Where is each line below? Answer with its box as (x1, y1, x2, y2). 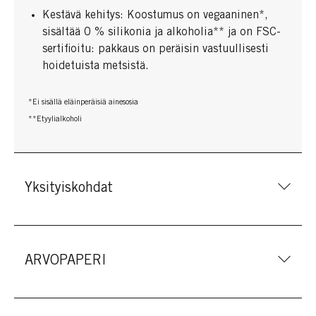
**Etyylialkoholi (28, 115, 82, 123)
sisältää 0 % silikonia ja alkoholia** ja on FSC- (42, 27, 281, 38)
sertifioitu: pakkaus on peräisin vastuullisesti (42, 44, 269, 55)
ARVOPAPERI (25, 255, 107, 269)
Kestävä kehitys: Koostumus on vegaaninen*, (42, 10, 268, 21)
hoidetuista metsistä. (42, 61, 149, 72)
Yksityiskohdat (25, 182, 113, 196)
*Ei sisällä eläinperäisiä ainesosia (28, 98, 138, 107)
